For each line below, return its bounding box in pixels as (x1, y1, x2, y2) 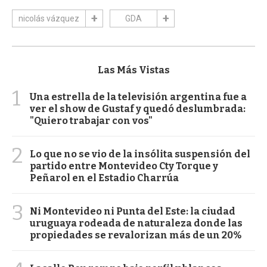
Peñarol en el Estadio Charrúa (30, 172, 179, 184)
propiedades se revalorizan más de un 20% (30, 229, 241, 241)
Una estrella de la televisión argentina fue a (30, 91, 247, 103)
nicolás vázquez (18, 14, 79, 24)
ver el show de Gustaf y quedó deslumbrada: (30, 103, 246, 115)
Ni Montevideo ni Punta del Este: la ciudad (30, 206, 235, 218)
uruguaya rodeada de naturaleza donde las (30, 218, 243, 229)
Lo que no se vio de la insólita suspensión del (30, 148, 250, 160)
